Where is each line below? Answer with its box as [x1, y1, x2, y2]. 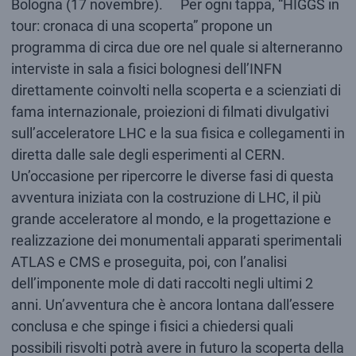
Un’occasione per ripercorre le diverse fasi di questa [10, 167, 334, 184]
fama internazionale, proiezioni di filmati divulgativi [10, 103, 329, 120]
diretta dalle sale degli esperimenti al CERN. [10, 145, 285, 163]
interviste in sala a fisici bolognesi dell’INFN [10, 60, 282, 77]
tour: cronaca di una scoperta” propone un [10, 17, 273, 34]
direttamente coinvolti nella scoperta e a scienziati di [10, 81, 341, 99]
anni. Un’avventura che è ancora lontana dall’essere [10, 296, 335, 313]
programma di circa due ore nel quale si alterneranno [10, 38, 342, 56]
